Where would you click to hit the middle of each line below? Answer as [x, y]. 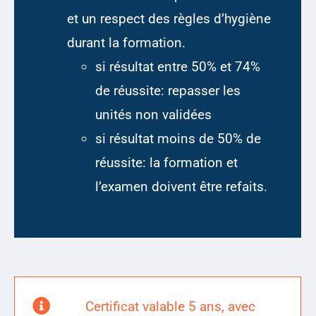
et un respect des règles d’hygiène [169, 19]
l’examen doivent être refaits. [181, 187]
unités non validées [153, 115]
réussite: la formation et [166, 163]
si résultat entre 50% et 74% [178, 67]
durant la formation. [126, 43]
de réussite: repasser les [168, 91]
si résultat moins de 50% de [178, 139]
